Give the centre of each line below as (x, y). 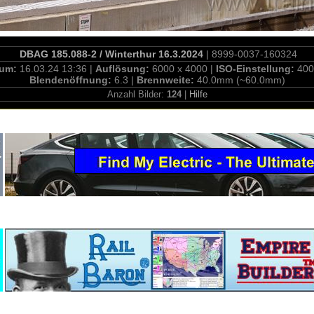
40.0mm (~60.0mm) (241, 80)
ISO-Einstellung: (257, 69)
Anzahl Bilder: (137, 94)
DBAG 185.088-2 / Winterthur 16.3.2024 (111, 54)
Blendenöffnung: (71, 80)
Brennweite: (166, 80)
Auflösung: (124, 69)
